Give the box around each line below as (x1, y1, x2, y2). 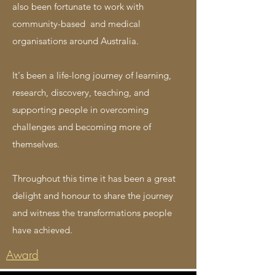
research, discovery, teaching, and (12, 87, 149, 98)
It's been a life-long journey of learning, (12, 69, 171, 81)
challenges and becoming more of (12, 121, 151, 133)
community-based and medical (12, 18, 141, 29)
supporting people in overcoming (12, 104, 149, 115)
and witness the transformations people (12, 207, 172, 219)
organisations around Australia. (12, 35, 139, 47)
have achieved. (12, 224, 72, 236)
